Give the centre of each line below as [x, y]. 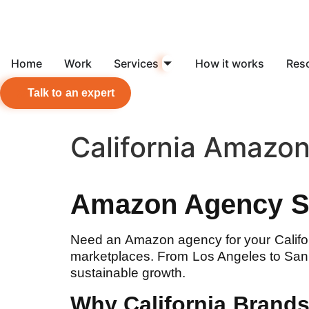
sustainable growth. [128, 273]
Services [136, 63]
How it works [230, 63]
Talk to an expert [71, 93]
